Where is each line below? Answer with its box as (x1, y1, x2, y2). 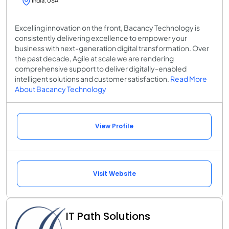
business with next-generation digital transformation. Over (15, 43, 209, 53)
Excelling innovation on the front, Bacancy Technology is (15, 22, 200, 32)
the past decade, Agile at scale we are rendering (15, 53, 174, 63)
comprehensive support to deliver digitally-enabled (15, 63, 187, 73)
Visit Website (93, 169, 136, 178)
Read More (170, 74, 207, 83)
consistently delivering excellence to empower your (15, 33, 187, 42)
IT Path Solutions (66, 209, 150, 223)
